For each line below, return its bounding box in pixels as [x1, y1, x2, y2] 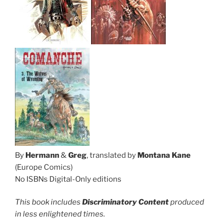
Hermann [25, 150, 61, 160]
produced [169, 198, 204, 207]
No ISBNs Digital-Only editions [15, 174, 121, 184]
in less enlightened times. [15, 210, 105, 219]
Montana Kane [137, 150, 191, 160]
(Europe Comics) [15, 162, 73, 172]
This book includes [15, 198, 82, 207]
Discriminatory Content [82, 198, 169, 207]
